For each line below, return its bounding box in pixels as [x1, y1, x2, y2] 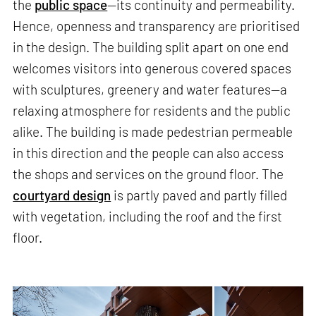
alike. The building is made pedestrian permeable [13, 123, 293, 140]
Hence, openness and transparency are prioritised [13, 17, 300, 34]
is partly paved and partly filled [111, 186, 288, 203]
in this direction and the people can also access [13, 144, 284, 161]
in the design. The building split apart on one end [13, 38, 289, 55]
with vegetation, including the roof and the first [13, 207, 283, 224]
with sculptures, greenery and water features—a [13, 80, 288, 97]
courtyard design [13, 186, 111, 203]
